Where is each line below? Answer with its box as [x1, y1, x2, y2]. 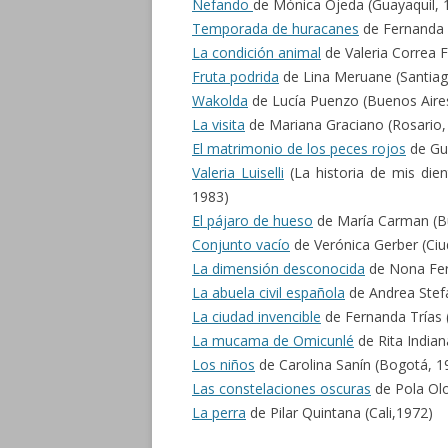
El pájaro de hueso [192, 211, 313, 230]
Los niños [192, 355, 255, 374]
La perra [192, 403, 246, 422]
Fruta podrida [192, 67, 279, 86]
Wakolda [192, 91, 248, 110]
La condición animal [192, 43, 321, 62]
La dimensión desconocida [192, 259, 365, 278]
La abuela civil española [192, 283, 345, 302]
